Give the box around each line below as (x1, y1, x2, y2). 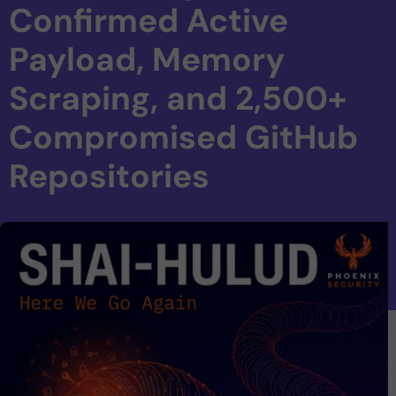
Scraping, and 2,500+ (9, 77, 346, 120)
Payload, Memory (9, 38, 285, 81)
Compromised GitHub (9, 116, 358, 159)
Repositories (9, 155, 209, 198)
